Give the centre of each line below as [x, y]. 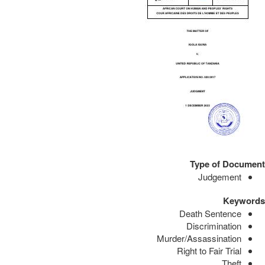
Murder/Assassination [199, 238]
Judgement [220, 176]
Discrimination [214, 225]
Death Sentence [210, 213]
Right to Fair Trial [209, 250]
